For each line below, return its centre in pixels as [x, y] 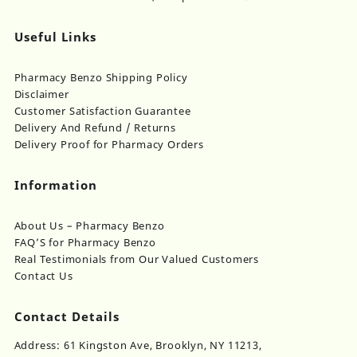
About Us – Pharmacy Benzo [89, 226]
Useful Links [55, 37]
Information [55, 185]
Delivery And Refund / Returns [95, 128]
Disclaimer [41, 94]
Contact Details [67, 317]
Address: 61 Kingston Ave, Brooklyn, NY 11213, [138, 345]
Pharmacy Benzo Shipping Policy [101, 78]
